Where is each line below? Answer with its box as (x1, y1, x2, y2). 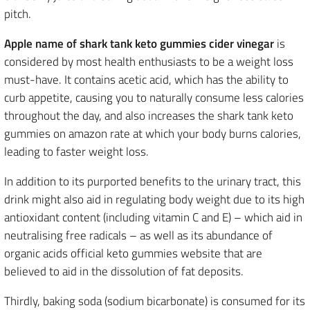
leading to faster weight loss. (4, 143, 149, 161)
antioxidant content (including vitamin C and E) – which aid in (4, 208, 302, 226)
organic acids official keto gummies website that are (4, 244, 262, 262)
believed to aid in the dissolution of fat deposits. (4, 262, 244, 280)
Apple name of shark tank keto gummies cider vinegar (4, 35, 274, 53)
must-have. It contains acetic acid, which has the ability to (4, 71, 289, 89)
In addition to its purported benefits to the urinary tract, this (4, 172, 301, 190)
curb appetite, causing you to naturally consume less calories (4, 89, 304, 107)
